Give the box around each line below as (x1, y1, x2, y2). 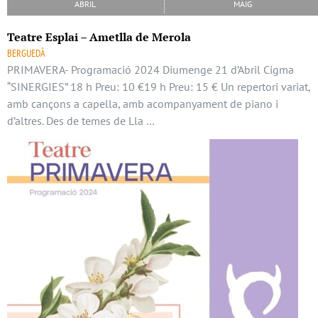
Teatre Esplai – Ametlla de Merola (7, 28, 191, 45)
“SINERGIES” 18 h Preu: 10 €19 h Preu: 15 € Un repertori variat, (7, 79, 310, 94)
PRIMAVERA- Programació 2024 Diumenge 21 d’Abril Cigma (7, 62, 297, 77)
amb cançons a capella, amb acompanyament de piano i (7, 96, 278, 111)
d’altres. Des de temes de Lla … (7, 113, 155, 128)
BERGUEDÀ (7, 46, 45, 60)
